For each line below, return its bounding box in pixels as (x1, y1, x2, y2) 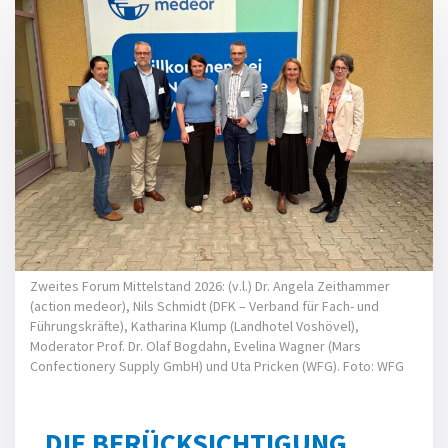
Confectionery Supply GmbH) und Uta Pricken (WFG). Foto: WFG (30, 356, 404, 375)
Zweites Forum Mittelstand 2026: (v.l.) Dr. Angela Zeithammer (30, 276, 390, 295)
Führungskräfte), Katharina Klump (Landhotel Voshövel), (30, 316, 359, 335)
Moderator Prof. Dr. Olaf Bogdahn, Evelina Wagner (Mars (30, 336, 361, 355)
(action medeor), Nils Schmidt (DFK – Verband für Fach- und (30, 296, 379, 315)
